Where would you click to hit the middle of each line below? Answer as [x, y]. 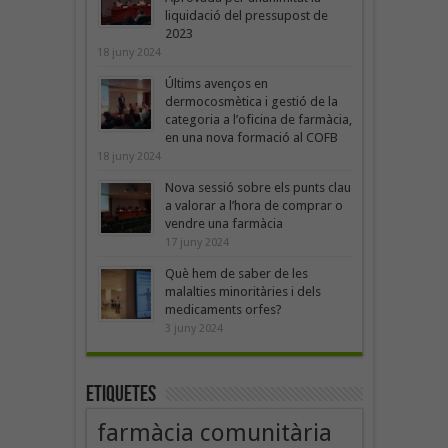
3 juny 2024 [193, 328]
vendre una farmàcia [223, 223]
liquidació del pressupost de [246, 15]
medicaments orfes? [223, 309]
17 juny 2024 [196, 242]
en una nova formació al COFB [251, 137]
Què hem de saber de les [236, 273]
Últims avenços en [216, 83]
